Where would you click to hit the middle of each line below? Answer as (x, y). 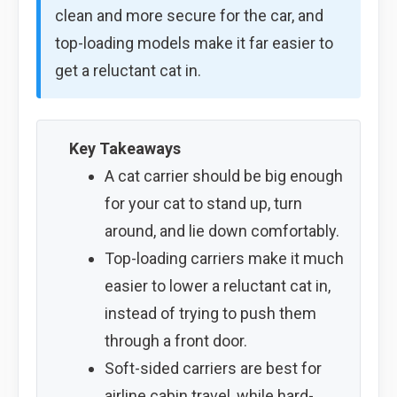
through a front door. (175, 340)
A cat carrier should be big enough (223, 175)
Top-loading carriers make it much (224, 258)
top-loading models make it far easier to (194, 43)
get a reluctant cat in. (128, 70)
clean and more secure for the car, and (189, 15)
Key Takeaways (125, 148)
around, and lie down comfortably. (222, 230)
